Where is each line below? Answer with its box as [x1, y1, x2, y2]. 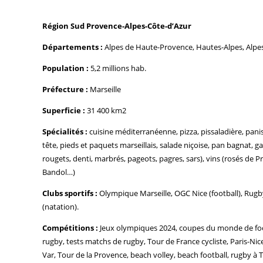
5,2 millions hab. [89, 62, 146, 73]
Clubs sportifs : [42, 187, 97, 198]
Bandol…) [42, 166, 75, 177]
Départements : [42, 41, 103, 52]
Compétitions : [42, 222, 98, 233]
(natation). [42, 201, 79, 212]
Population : [42, 62, 89, 73]
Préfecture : [42, 83, 88, 95]
